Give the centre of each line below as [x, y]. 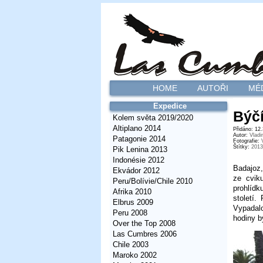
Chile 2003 [131, 245]
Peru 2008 [130, 213]
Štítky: [242, 146]
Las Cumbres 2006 [145, 234]
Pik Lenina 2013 [140, 149]
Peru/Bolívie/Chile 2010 [153, 181]
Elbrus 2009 [133, 202]
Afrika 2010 [132, 192]
